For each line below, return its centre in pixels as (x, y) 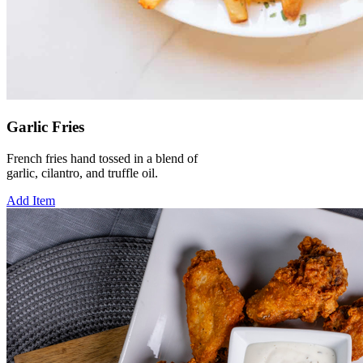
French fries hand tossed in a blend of (102, 158)
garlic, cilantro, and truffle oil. (82, 173)
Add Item (31, 200)
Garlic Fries (45, 127)
